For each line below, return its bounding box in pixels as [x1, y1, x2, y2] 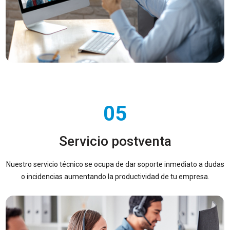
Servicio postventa [59, 133, 171, 149]
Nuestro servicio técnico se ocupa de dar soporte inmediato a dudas [6, 160, 224, 168]
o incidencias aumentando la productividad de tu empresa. [21, 172, 209, 181]
